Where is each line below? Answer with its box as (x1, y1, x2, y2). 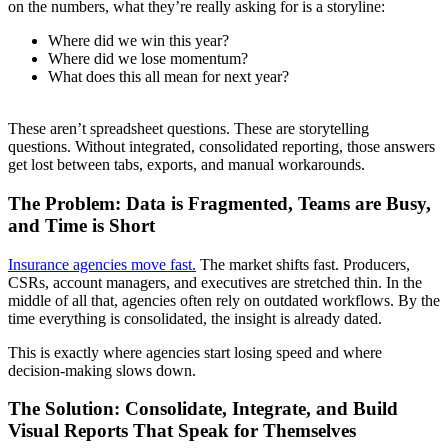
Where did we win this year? (48, 32, 229, 50)
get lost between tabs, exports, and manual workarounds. (8, 156, 365, 174)
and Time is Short (8, 214, 155, 236)
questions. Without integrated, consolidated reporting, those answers (8, 138, 435, 156)
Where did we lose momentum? (48, 50, 248, 68)
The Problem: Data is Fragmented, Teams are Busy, (8, 192, 431, 214)
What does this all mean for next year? (48, 68, 289, 86)
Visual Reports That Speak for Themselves (8, 420, 356, 442)
